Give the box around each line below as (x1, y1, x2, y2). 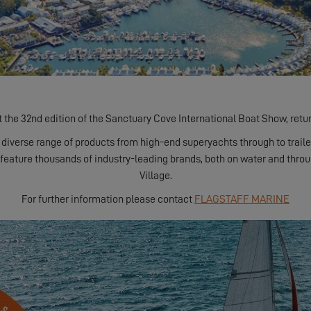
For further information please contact (22, 194, 194, 205)
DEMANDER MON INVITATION (72, 255, 217, 265)
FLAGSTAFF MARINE (194, 194, 289, 205)
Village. (139, 170, 172, 181)
